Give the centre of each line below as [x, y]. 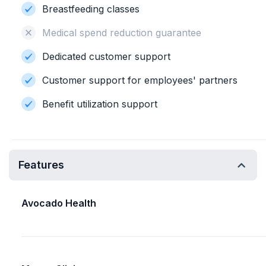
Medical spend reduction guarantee [122, 33]
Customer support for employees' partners [140, 80]
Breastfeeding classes [91, 9]
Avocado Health [59, 203]
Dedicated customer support [106, 56]
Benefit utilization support [100, 104]
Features [41, 165]
